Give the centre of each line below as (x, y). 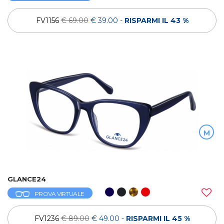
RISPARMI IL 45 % (158, 218)
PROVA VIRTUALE (59, 194)
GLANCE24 (27, 179)
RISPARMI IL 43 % (156, 20)
